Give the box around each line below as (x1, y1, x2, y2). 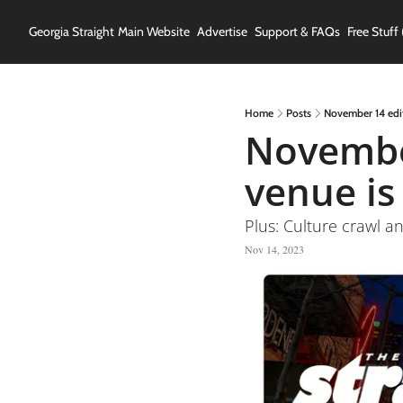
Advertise (197, 23, 247, 40)
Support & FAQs (255, 23, 340, 40)
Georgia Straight (29, 23, 114, 40)
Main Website (118, 23, 190, 40)
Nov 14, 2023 (245, 241, 304, 256)
